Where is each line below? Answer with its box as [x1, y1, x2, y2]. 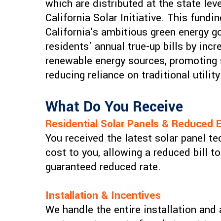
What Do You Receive [45, 97, 183, 117]
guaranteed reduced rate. [45, 159, 161, 175]
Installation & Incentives [45, 188, 161, 203]
